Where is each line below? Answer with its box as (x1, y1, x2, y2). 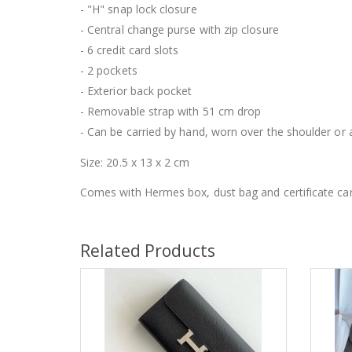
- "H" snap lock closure (80, 2, 197, 16)
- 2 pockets (80, 63, 137, 78)
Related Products (80, 240, 215, 262)
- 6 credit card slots (80, 42, 179, 57)
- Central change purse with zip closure (80, 22, 279, 37)
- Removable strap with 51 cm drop (80, 104, 262, 119)
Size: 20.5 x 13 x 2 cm (80, 154, 190, 170)
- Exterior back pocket (80, 83, 192, 98)
